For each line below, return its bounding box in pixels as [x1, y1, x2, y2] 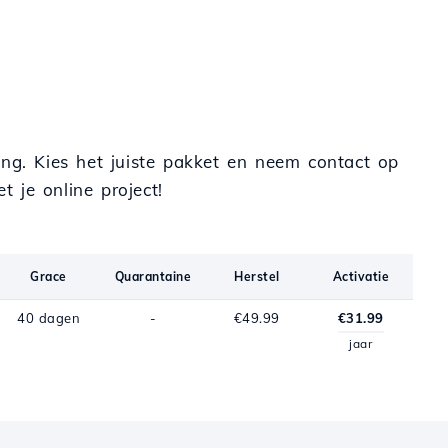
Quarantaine [114, 269, 191, 284]
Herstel [234, 269, 280, 284]
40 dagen [17, 310, 81, 326]
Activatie [332, 269, 390, 284]
